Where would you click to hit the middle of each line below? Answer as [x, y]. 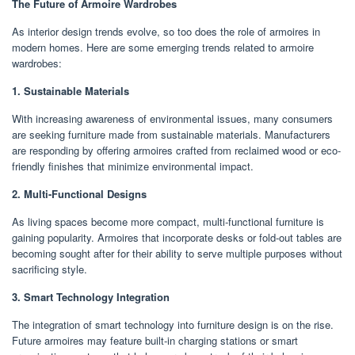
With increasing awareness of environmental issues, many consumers [172, 118]
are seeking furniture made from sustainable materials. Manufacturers [171, 134]
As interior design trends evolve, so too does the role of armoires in [166, 31]
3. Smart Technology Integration [91, 296]
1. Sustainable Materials [71, 90]
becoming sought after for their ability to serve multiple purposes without [177, 253]
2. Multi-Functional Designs [79, 193]
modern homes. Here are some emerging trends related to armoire [163, 47]
